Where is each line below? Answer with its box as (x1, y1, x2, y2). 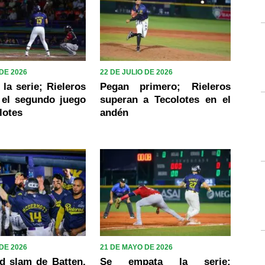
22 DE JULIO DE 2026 (99, 67, 173, 76)
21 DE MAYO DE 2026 (99, 243, 173, 252)
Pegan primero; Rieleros (99, 80, 231, 92)
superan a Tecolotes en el (99, 93, 231, 105)
